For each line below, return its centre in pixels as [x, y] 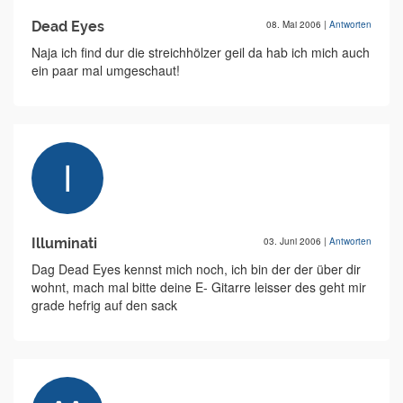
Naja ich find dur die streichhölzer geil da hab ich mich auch [201, 52]
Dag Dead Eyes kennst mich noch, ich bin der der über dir [196, 269]
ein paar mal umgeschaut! [106, 70]
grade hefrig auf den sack [104, 305]
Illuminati [64, 243]
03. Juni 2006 [294, 241]
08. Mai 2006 [295, 24]
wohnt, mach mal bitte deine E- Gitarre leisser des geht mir [199, 287]
